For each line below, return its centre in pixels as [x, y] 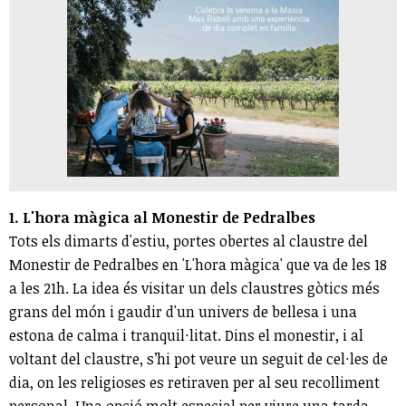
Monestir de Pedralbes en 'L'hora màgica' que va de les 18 [198, 264]
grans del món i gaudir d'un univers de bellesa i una [183, 311]
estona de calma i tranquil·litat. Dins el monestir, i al [186, 335]
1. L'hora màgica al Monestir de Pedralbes [162, 217]
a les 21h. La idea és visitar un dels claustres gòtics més [194, 288]
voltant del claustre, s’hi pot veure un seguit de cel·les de [198, 358]
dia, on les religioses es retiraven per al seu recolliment [194, 382]
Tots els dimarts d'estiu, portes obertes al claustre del [188, 241]
